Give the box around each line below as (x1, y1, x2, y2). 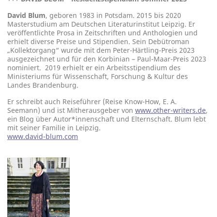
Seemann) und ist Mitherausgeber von (7, 106, 135, 115)
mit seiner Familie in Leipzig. (7, 123, 103, 132)
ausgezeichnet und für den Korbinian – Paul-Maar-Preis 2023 (7, 54, 206, 63)
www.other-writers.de (135, 106, 206, 115)
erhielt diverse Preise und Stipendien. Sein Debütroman (7, 37, 189, 46)
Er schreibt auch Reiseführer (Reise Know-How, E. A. (7, 97, 177, 106)
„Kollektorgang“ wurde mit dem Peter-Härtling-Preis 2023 (7, 46, 195, 55)
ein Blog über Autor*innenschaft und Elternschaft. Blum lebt (7, 114, 206, 124)
